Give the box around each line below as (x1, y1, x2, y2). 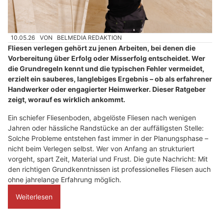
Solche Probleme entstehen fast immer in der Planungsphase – (8, 134, 208, 143)
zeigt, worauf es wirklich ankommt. (8, 95, 125, 104)
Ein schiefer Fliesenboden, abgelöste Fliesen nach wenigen (8, 113, 196, 122)
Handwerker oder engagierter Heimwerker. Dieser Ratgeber (8, 85, 206, 94)
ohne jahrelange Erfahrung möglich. (8, 175, 121, 184)
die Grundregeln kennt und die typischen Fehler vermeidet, (8, 64, 204, 73)
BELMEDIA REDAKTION (57, 33, 122, 41)
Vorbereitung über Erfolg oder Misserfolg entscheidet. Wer (8, 54, 205, 63)
